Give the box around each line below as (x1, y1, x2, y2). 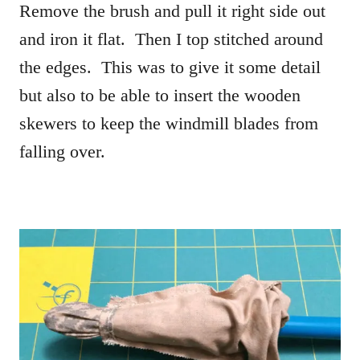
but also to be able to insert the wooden (19, 84, 301, 105)
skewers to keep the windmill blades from (19, 112, 318, 133)
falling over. (19, 141, 105, 162)
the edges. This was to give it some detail (19, 56, 321, 77)
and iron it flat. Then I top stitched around (19, 28, 323, 49)
